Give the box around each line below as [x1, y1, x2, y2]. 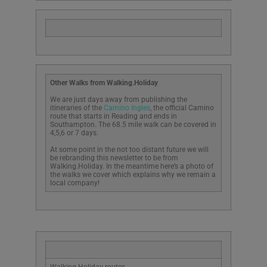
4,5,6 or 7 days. [50, 129, 98, 138]
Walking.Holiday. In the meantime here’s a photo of [50, 162, 213, 171]
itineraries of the [50, 104, 104, 113]
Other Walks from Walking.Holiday [50, 79, 158, 88]
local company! [50, 179, 100, 188]
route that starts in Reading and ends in [50, 112, 177, 121]
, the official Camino [150, 104, 214, 113]
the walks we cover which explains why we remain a [50, 170, 216, 179]
